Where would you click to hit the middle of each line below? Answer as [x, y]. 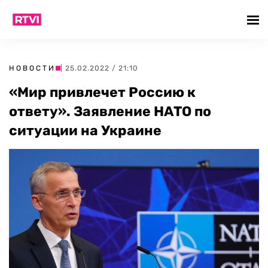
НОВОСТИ [32, 68]
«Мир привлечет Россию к [102, 92]
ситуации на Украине [85, 130]
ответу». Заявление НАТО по [110, 111]
